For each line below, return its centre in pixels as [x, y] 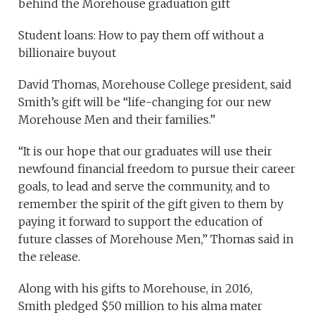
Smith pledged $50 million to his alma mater [141, 306]
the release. [50, 257]
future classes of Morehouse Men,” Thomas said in [156, 239]
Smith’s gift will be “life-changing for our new [145, 102]
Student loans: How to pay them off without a [141, 35]
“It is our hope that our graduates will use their [146, 151]
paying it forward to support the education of [141, 221]
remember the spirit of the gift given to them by [151, 204]
